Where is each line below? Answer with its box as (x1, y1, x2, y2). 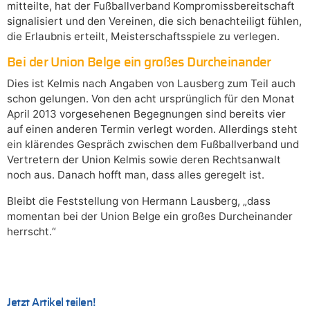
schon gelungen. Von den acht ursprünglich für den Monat (7, 91, 295, 105)
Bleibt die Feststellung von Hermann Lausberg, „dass (7, 194, 271, 208)
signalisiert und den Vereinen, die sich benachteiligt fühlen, (7, 14, 302, 28)
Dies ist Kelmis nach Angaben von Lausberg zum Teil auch (7, 76, 295, 90)
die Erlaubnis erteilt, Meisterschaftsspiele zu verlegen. (7, 29, 280, 43)
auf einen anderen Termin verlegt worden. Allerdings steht (7, 122, 298, 136)
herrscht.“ (7, 224, 56, 238)
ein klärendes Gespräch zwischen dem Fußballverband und (7, 137, 299, 151)
